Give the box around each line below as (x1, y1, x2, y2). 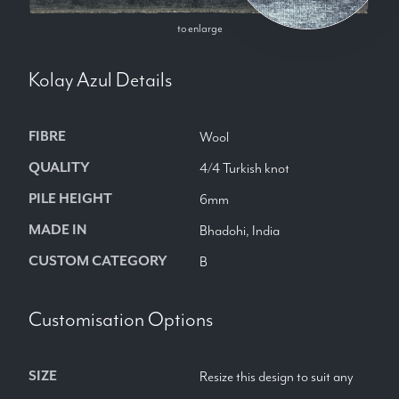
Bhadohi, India (199, 222, 280, 240)
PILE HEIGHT (28, 189, 112, 208)
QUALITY (28, 158, 90, 176)
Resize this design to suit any (199, 368, 354, 386)
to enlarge (176, 21, 223, 36)
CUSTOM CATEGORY (28, 251, 167, 270)
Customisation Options (28, 306, 213, 332)
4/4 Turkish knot (199, 159, 289, 177)
